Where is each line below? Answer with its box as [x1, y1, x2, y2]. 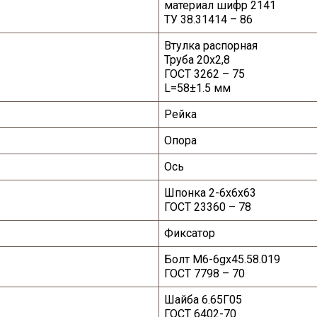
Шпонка [164, 186, 209, 200]
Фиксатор [164, 226, 216, 241]
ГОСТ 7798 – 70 [164, 267, 246, 281]
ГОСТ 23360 [164, 200, 226, 214]
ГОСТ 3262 [164, 67, 220, 81]
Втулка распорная [164, 39, 258, 53]
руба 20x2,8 [170, 53, 231, 67]
